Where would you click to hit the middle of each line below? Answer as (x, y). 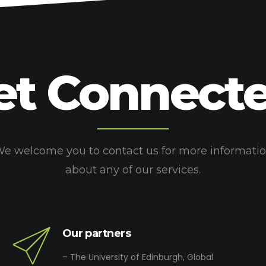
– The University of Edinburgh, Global (137, 257)
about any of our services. (133, 170)
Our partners (96, 234)
